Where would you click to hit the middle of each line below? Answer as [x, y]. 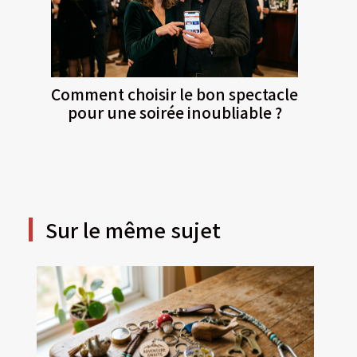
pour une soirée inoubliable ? [175, 112]
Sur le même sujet [133, 229]
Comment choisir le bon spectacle [175, 94]
